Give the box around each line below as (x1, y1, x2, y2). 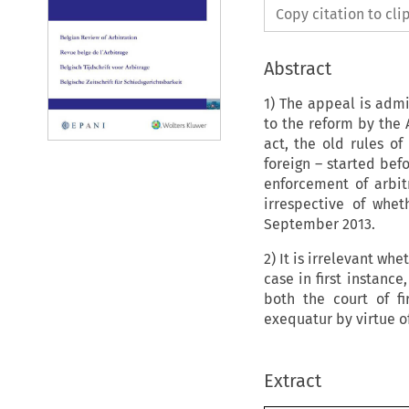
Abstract (263, 57, 331, 79)
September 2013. (263, 215, 383, 233)
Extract (263, 369, 321, 392)
